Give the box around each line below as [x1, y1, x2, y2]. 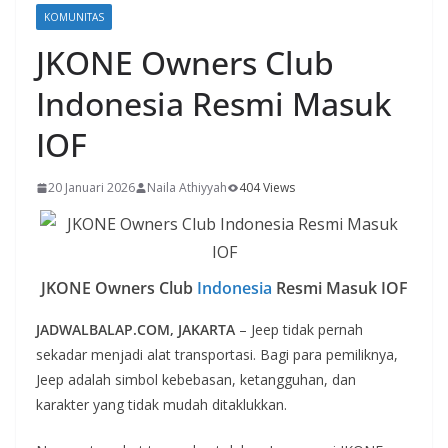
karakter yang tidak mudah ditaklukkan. [36, 395, 287, 415]
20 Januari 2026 [48, 179, 135, 196]
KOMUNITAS [44, 10, 104, 24]
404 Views [239, 179, 295, 196]
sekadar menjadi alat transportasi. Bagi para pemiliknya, [36, 345, 398, 365]
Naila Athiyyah [147, 179, 227, 196]
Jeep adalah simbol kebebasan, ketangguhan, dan [36, 370, 356, 390]
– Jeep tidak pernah [235, 320, 363, 340]
